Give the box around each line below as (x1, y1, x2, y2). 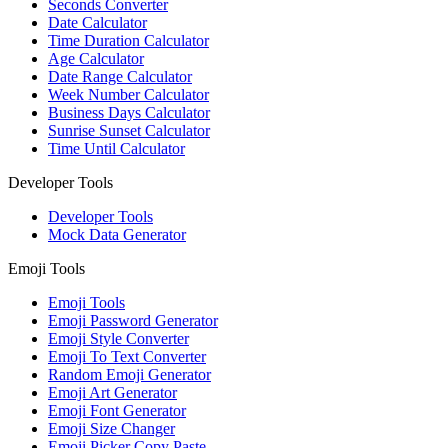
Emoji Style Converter (48, 330, 189, 348)
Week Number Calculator (48, 86, 209, 104)
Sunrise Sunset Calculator (48, 122, 210, 140)
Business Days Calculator (48, 104, 210, 122)
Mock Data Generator (48, 226, 186, 244)
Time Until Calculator (48, 140, 185, 158)
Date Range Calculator (48, 68, 192, 86)
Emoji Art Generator (48, 384, 177, 402)
